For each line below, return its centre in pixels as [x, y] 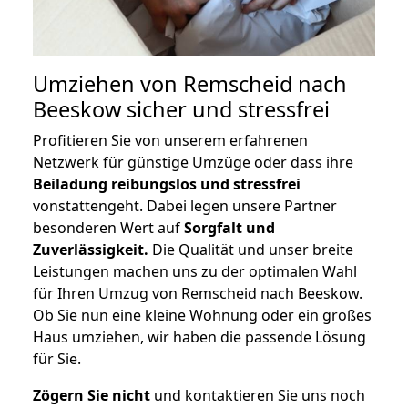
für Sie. [57, 359]
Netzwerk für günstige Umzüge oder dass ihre [193, 163]
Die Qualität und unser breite [251, 250]
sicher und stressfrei [225, 110]
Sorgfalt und [229, 228]
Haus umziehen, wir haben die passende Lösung [199, 337]
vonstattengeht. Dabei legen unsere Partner [185, 206]
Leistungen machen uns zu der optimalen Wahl [195, 272]
